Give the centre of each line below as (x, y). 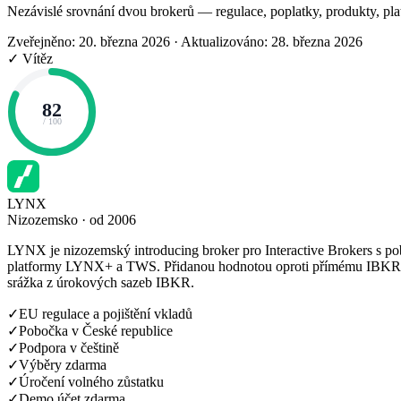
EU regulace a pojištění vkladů (106, 313)
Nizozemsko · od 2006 (72, 219)
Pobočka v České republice (96, 330)
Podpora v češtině (69, 347)
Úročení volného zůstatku (91, 381)
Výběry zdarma (63, 364)
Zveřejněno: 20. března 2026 (89, 41)
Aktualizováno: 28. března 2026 (272, 41)
